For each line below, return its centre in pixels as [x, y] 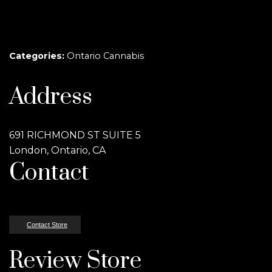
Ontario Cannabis [105, 56]
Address [51, 97]
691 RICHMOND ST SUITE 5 [75, 135]
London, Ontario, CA [57, 150]
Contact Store [47, 225]
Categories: [38, 56]
